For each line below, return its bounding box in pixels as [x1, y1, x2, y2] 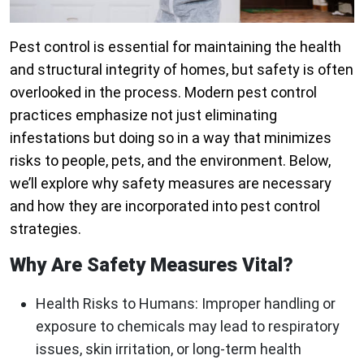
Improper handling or [198, 294, 336, 312]
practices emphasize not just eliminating [10, 106, 277, 123]
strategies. [10, 219, 81, 237]
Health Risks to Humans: [36, 294, 198, 312]
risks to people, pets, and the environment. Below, [10, 151, 331, 169]
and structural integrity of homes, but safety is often [10, 60, 353, 78]
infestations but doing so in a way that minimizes [10, 128, 331, 146]
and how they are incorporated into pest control [10, 197, 320, 214]
